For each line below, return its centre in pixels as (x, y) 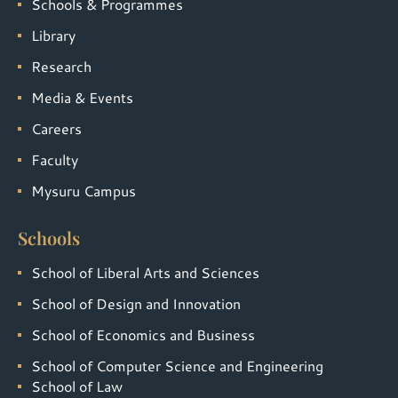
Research (61, 67)
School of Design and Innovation (136, 304)
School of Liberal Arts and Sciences (145, 273)
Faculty (55, 160)
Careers (56, 129)
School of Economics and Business (143, 335)
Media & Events (82, 98)
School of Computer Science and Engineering (177, 366)
